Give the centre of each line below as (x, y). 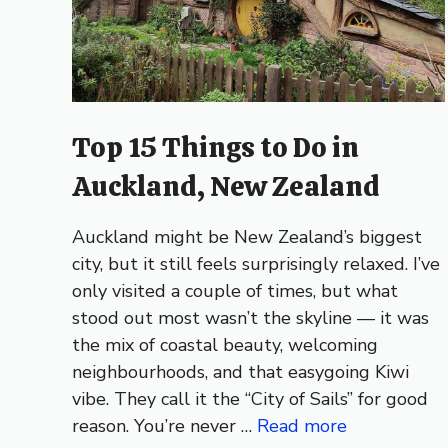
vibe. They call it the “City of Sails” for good (250, 399)
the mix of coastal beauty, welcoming (225, 345)
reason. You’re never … (164, 426)
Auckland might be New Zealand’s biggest (247, 237)
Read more (302, 426)
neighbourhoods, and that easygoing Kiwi (240, 372)
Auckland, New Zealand (226, 186)
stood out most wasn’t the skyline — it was (250, 318)
